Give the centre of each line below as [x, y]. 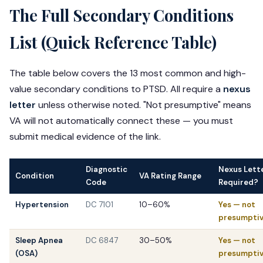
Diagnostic [107, 170]
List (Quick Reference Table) [113, 43]
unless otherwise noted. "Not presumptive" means [144, 105]
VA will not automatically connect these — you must [121, 121]
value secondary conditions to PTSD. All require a [116, 89]
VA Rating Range [170, 176]
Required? [238, 183]
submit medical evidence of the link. [85, 137]
